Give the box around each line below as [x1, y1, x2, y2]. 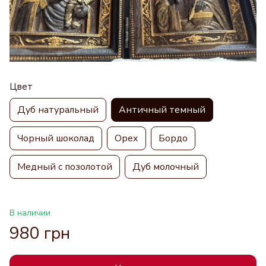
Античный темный [119, 103, 205, 116]
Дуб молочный [132, 160, 199, 173]
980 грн [9, 222, 70, 245]
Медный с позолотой [17, 160, 112, 173]
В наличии [9, 207, 50, 218]
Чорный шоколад [17, 132, 94, 145]
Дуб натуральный [17, 103, 99, 116]
